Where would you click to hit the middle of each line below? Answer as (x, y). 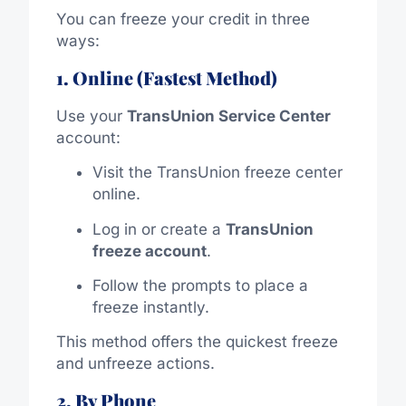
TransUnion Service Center (228, 116)
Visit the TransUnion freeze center (217, 173)
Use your (91, 116)
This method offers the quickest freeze (197, 342)
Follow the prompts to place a (200, 285)
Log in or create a (159, 229)
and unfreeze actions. (135, 364)
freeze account (149, 251)
